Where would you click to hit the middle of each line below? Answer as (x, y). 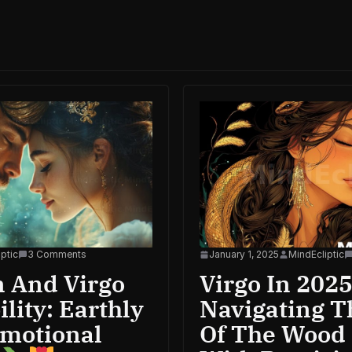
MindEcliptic (316, 254)
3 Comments (57, 254)
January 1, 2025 (244, 254)
